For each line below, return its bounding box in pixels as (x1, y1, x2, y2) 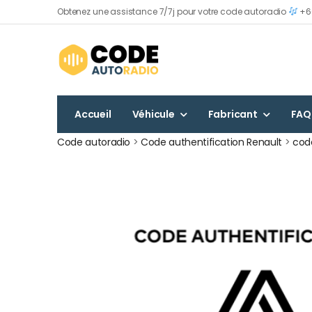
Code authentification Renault (141, 134, 282, 149)
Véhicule (132, 107, 175, 121)
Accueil (75, 107, 111, 121)
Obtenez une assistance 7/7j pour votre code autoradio (57, 5, 288, 17)
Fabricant (208, 107, 258, 121)
